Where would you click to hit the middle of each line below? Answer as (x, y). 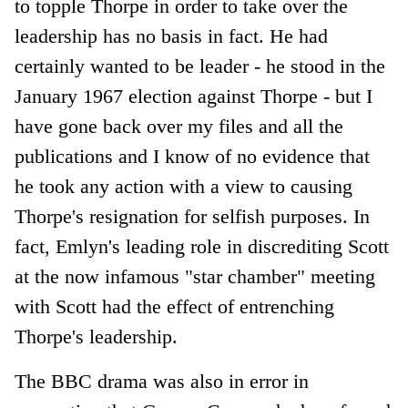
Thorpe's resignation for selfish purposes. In (193, 216)
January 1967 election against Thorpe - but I (194, 96)
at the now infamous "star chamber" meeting (195, 276)
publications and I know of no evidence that (193, 156)
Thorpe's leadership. (97, 336)
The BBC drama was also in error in (162, 381)
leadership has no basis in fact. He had (172, 36)
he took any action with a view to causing (184, 186)
